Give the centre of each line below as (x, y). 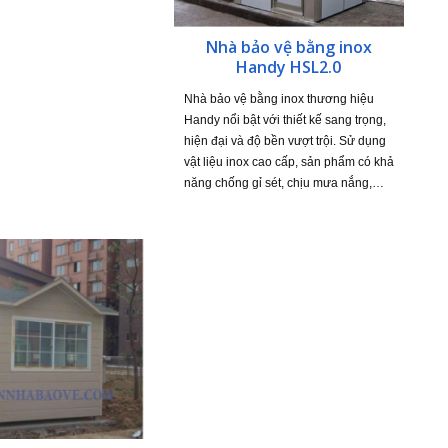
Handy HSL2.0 (289, 66)
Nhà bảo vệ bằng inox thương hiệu (278, 98)
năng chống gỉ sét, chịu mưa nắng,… (283, 182)
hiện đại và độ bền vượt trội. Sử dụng (284, 140)
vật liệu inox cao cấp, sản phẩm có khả (288, 161)
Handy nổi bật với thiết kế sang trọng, (284, 119)
